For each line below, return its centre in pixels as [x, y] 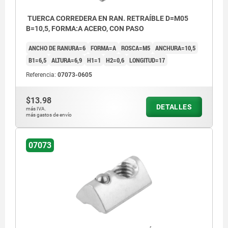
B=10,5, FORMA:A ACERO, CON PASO [85, 28]
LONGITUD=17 [147, 60]
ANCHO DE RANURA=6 [57, 48]
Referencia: [42, 75]
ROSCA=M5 [136, 48]
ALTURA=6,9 [67, 60]
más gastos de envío [49, 115]
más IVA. [36, 108]
